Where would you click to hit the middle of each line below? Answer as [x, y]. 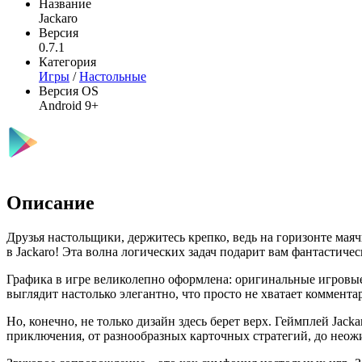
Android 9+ [69, 105]
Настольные [113, 76]
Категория [67, 61]
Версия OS [69, 90]
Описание [51, 202]
